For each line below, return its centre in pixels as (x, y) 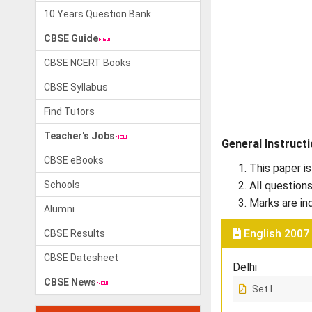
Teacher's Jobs (79, 136)
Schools (62, 185)
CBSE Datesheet (81, 258)
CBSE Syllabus (76, 87)
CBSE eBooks (74, 160)
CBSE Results (75, 233)
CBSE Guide (71, 38)
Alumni (59, 209)
